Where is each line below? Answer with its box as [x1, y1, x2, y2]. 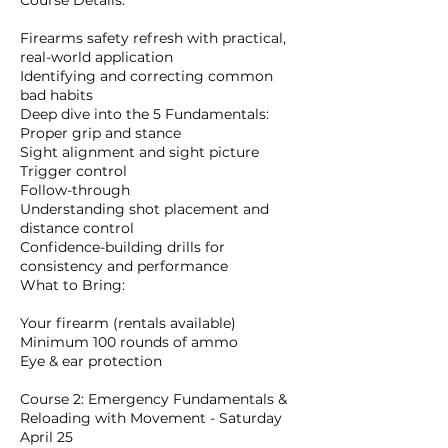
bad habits [20, 86, 93, 105]
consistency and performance [20, 257, 228, 276]
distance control [20, 219, 134, 238]
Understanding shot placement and [20, 200, 269, 219]
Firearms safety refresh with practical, [20, 29, 286, 48]
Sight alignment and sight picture [20, 143, 259, 162]
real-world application [20, 48, 173, 67]
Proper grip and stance [20, 124, 181, 143]
